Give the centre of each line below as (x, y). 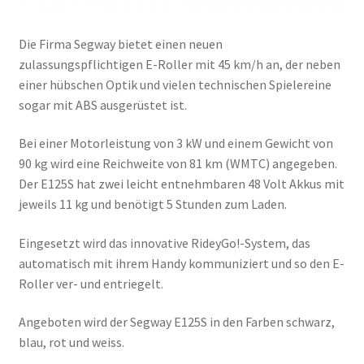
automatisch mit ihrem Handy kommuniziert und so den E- (181, 263)
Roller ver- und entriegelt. (91, 283)
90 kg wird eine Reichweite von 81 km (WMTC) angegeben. (178, 164)
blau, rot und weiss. (71, 342)
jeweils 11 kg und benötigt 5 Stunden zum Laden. (152, 204)
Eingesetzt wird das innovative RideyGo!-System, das (164, 243)
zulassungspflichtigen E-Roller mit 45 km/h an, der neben (179, 64)
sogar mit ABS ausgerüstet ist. (102, 104)
